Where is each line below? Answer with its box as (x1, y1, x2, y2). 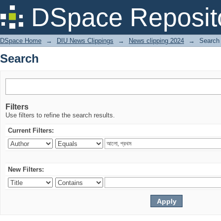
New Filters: (8, 166, 44, 173)
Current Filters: (8, 127, 54, 134)
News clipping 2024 (129, 37, 184, 44)
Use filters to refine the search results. (5, 111, 115, 119)
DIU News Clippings (57, 37, 113, 44)
